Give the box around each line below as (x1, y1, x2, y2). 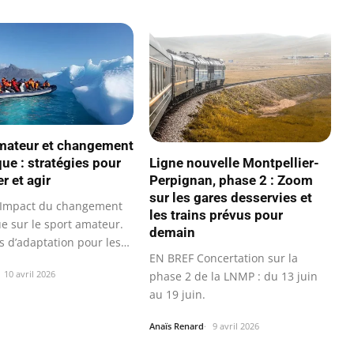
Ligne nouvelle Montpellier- (149, 154, 319, 171)
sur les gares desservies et (149, 189, 312, 205)
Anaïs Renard (149, 319, 204, 332)
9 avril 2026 (213, 319, 259, 332)
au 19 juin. (149, 286, 205, 302)
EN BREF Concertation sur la (149, 250, 298, 265)
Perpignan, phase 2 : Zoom (149, 171, 313, 188)
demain (149, 224, 195, 240)
